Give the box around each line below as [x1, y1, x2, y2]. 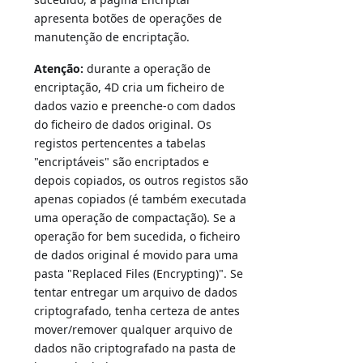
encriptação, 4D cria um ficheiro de [34, 79, 225, 96]
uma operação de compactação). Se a [34, 210, 237, 226]
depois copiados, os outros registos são [34, 173, 249, 189]
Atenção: [34, 61, 84, 77]
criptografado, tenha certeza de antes [34, 303, 241, 319]
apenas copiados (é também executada [34, 191, 247, 207]
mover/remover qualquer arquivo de [34, 322, 233, 338]
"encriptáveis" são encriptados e [34, 154, 210, 170]
